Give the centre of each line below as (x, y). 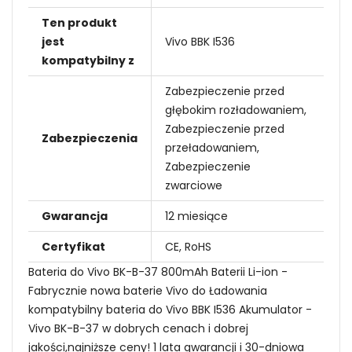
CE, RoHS (188, 246)
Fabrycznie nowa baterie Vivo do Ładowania (148, 290)
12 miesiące (196, 216)
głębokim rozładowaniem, (236, 110)
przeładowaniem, (212, 147)
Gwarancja (75, 216)
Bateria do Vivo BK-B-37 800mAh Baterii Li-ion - (158, 271)
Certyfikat (73, 246)
